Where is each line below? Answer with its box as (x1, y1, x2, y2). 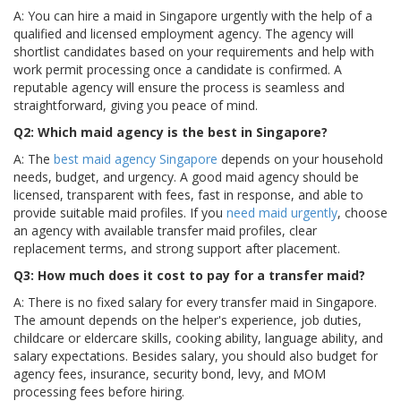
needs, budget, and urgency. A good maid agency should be (13, 168, 359, 186)
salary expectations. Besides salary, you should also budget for (13, 347, 378, 365)
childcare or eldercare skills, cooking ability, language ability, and (13, 329, 383, 347)
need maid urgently (226, 204, 337, 222)
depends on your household (218, 150, 383, 168)
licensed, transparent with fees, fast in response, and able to (13, 186, 363, 204)
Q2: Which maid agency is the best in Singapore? (13, 124, 328, 141)
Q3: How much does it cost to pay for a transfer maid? (13, 267, 365, 285)
